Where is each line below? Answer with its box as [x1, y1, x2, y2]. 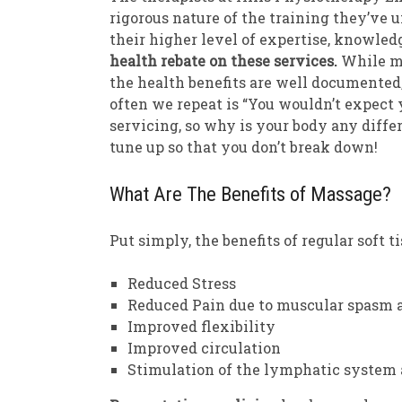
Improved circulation [127, 337, 281, 357]
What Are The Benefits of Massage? [109, 182, 391, 206]
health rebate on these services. [109, 51, 337, 71]
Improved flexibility [127, 316, 275, 336]
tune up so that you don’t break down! [109, 137, 378, 157]
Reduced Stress [127, 273, 236, 293]
